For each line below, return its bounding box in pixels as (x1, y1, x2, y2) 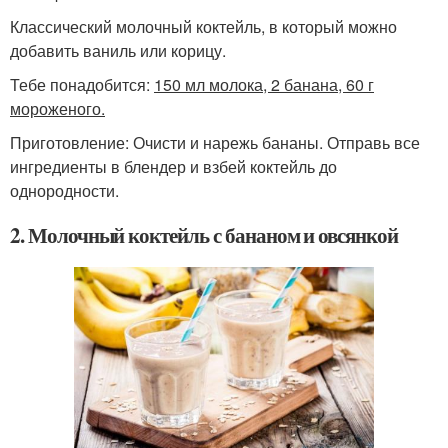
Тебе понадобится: (10, 73, 154, 97)
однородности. (10, 179, 119, 203)
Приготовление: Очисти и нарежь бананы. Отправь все (10, 131, 420, 155)
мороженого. (10, 97, 105, 121)
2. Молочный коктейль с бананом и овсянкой (10, 220, 398, 251)
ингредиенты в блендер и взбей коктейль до (10, 155, 337, 179)
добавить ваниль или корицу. (10, 39, 226, 63)
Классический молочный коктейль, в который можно (10, 15, 397, 39)
